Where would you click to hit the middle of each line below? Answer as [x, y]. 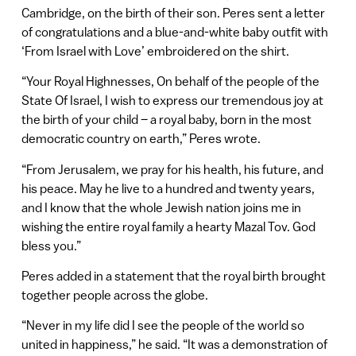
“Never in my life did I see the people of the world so [163, 325]
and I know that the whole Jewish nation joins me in [161, 207]
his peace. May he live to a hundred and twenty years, [168, 188]
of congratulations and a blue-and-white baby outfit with [174, 31]
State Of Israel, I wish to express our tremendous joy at [172, 101]
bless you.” [51, 245]
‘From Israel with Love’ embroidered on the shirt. [155, 50]
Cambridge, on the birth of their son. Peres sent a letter [173, 12]
